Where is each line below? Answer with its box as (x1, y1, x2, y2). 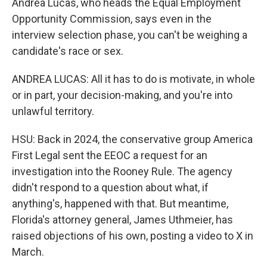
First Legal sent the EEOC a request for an (12, 149, 207, 162)
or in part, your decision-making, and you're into (12, 89, 232, 101)
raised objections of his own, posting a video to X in (12, 229, 253, 242)
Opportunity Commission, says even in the (12, 13, 212, 25)
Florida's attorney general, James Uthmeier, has (12, 213, 233, 226)
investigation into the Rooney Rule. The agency (12, 165, 232, 178)
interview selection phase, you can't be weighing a (12, 29, 247, 41)
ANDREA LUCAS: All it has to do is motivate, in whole (12, 73, 255, 85)
